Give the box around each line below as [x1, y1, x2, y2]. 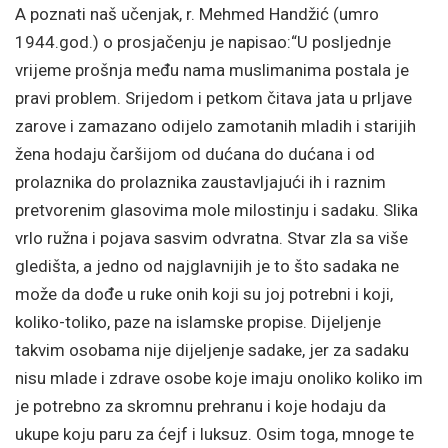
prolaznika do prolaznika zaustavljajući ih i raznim [15, 172, 386, 192]
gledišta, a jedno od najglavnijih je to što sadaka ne [15, 256, 399, 276]
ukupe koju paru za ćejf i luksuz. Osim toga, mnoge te [15, 424, 414, 444]
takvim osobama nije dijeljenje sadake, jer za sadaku [15, 340, 409, 360]
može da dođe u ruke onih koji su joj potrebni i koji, [15, 284, 393, 304]
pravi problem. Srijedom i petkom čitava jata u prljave [15, 88, 412, 108]
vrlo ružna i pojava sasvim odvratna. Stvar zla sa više [15, 228, 408, 248]
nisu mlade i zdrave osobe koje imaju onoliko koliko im [15, 368, 423, 388]
